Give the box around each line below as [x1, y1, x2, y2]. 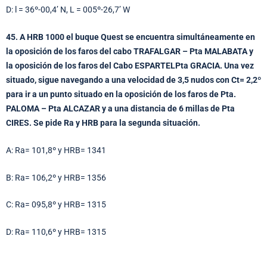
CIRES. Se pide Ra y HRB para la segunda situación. [6, 117, 200, 128]
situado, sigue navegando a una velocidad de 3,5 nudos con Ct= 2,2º [6, 74, 261, 85]
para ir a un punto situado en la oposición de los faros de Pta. [6, 89, 236, 99]
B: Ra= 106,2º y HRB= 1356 [6, 172, 106, 182]
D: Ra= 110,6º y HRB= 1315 [6, 227, 110, 237]
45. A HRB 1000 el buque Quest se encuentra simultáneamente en [6, 32, 255, 42]
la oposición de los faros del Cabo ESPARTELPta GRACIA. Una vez [6, 60, 254, 70]
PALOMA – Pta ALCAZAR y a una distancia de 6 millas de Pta [6, 103, 235, 113]
